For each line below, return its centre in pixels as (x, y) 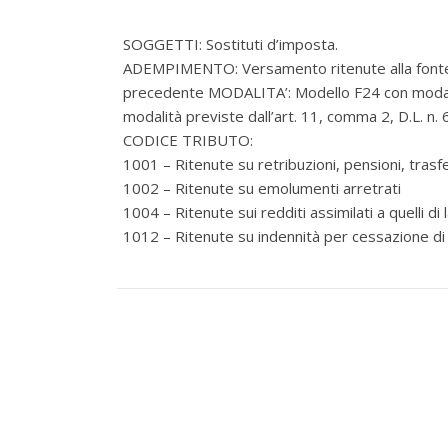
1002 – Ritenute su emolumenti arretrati (262, 188)
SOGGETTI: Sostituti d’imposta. (230, 44)
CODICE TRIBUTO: (188, 140)
